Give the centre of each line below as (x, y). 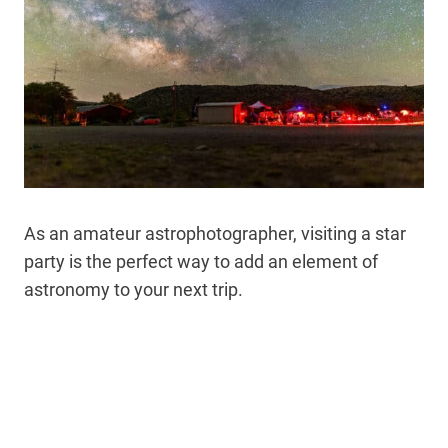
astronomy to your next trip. (133, 289)
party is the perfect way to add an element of (201, 261)
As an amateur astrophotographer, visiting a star (215, 233)
